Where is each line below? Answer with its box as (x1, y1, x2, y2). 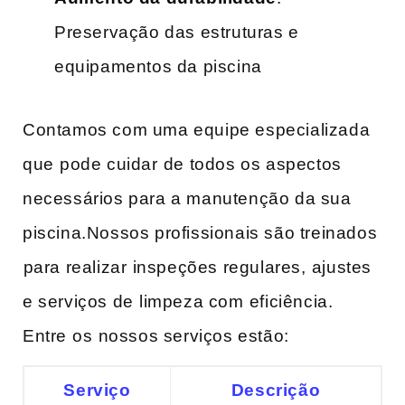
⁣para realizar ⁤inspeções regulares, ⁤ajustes (23, 258, 372, 278)
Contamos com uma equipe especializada (23, 120, 371, 140)
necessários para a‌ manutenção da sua (23, 189, 352, 209)
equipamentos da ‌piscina (54, 57, 262, 77)
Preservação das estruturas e (54, 23, 299, 42)
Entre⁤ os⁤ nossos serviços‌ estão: (23, 326, 289, 346)
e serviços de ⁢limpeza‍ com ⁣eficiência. (23, 292, 334, 312)
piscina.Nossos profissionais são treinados (23, 223, 378, 243)
